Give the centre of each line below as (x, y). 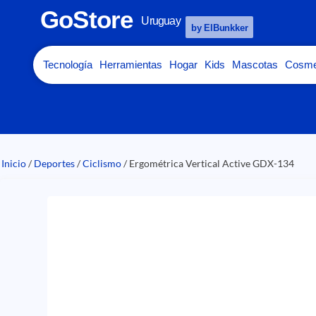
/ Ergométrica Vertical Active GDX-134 (208, 164)
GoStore (87, 19)
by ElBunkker (219, 28)
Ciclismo (102, 164)
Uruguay (161, 21)
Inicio (14, 164)
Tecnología (68, 65)
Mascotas (255, 65)
